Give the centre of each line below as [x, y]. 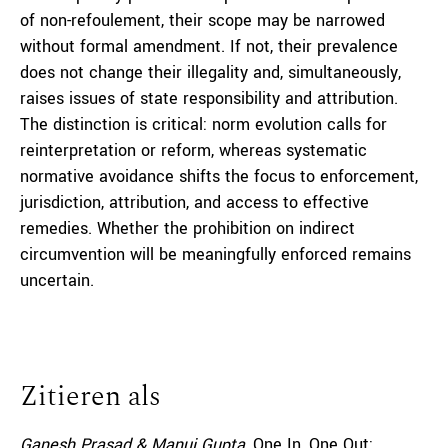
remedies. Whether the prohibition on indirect [187, 228]
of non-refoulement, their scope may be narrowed [202, 20]
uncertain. [57, 280]
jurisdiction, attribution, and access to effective [194, 202]
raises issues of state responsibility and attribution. [209, 98]
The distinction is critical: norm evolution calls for [203, 124]
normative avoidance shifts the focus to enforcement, [219, 176]
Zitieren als [90, 396]
